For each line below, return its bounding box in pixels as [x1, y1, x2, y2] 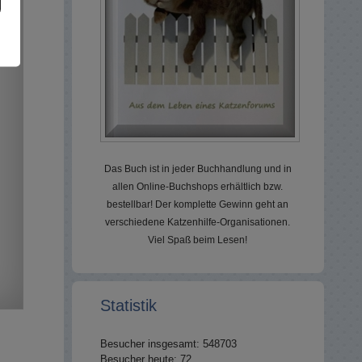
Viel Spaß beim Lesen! [148, 234, 248, 246]
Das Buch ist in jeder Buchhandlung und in [103, 163, 292, 175]
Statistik [99, 297, 157, 314]
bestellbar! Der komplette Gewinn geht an [107, 199, 289, 210]
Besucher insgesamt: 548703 [99, 338, 237, 350]
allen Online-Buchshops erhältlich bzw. [112, 181, 284, 192]
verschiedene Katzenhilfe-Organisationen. [105, 217, 291, 228]
